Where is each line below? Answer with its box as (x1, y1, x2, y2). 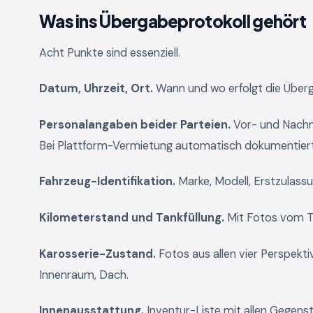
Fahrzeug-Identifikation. (39, 174, 175, 189)
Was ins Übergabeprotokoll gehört (39, 10, 306, 31)
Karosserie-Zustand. (39, 246, 156, 261)
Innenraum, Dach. (39, 267, 129, 282)
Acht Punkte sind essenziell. (39, 45, 180, 60)
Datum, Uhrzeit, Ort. (39, 81, 153, 96)
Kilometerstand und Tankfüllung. (39, 210, 224, 225)
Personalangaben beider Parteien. (39, 117, 231, 132)
